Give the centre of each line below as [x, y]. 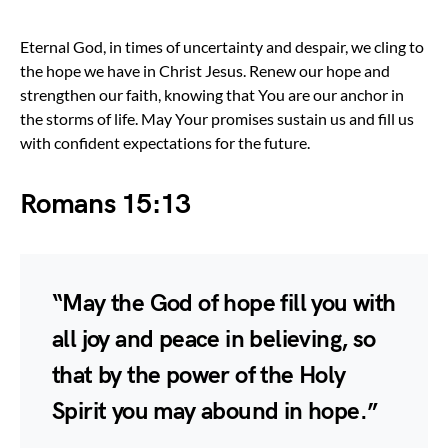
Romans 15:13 [105, 204]
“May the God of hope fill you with [224, 303]
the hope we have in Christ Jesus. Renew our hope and [205, 70]
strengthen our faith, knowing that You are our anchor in [212, 94]
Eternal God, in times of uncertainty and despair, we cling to [222, 46]
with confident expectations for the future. [165, 142]
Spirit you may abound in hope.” [215, 411]
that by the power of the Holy [199, 375]
